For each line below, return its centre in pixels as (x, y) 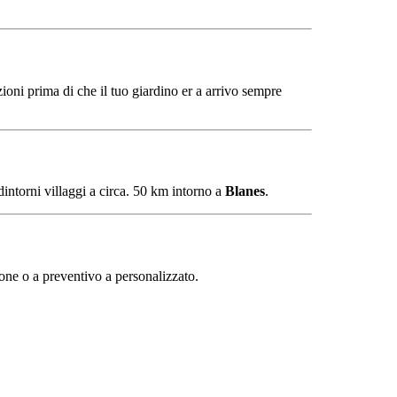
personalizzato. (157, 276)
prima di (52, 90)
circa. (116, 191)
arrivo (224, 90)
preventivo (74, 276)
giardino (157, 90)
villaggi (67, 191)
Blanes (245, 191)
